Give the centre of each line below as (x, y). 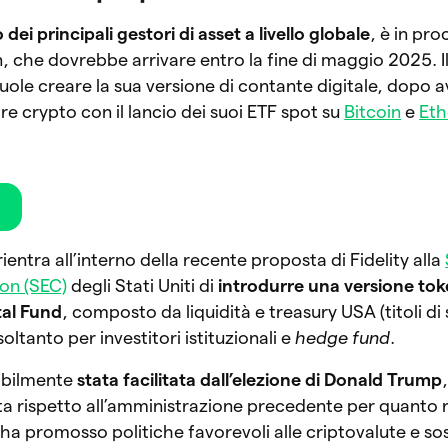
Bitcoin (373, 111)
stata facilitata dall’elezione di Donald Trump (260, 379)
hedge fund (343, 337)
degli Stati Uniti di (143, 285)
